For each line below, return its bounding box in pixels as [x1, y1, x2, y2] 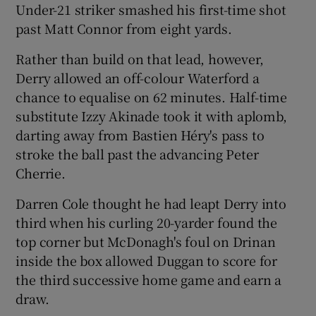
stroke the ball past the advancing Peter [16, 144, 259, 163]
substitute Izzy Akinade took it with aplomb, [16, 106, 287, 125]
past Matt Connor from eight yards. [16, 18, 232, 37]
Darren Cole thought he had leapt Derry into [16, 193, 286, 212]
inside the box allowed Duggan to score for [16, 250, 278, 269]
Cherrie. [16, 163, 66, 182]
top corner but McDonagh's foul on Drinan [16, 231, 276, 250]
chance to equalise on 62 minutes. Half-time [16, 87, 287, 106]
